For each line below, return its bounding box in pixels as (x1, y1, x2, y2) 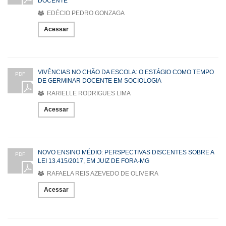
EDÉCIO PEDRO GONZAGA (45, 9, 125, 17)
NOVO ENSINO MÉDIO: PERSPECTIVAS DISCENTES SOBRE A (38, 148, 214, 156)
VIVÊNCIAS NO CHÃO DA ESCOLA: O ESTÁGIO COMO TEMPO (38, 68, 214, 76)
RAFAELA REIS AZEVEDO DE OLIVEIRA (45, 169, 158, 177)
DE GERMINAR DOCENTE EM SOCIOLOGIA (38, 77, 161, 84)
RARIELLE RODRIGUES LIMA (45, 89, 131, 97)
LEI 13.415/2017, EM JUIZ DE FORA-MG (38, 157, 149, 164)
